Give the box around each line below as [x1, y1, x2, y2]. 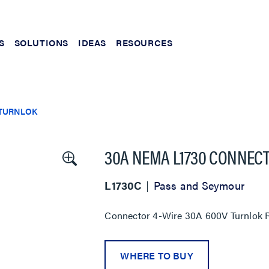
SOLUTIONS [14, 35, 69, 49]
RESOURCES [116, 35, 173, 49]
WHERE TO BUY [120, 249, 193, 262]
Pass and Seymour [153, 178, 244, 193]
